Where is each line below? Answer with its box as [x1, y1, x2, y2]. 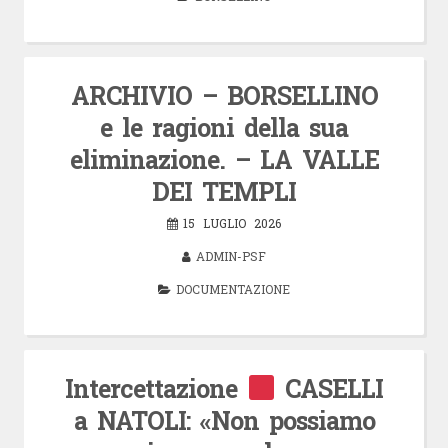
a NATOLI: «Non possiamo [73, 403, 375, 437]
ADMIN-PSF [196, 247, 266, 264]
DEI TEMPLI [152, 174, 296, 208]
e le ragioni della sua [100, 110, 348, 144]
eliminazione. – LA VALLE [69, 142, 379, 176]
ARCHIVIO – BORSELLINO [70, 78, 378, 112]
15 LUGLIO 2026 [183, 214, 281, 231]
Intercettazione [64, 371, 247, 405]
